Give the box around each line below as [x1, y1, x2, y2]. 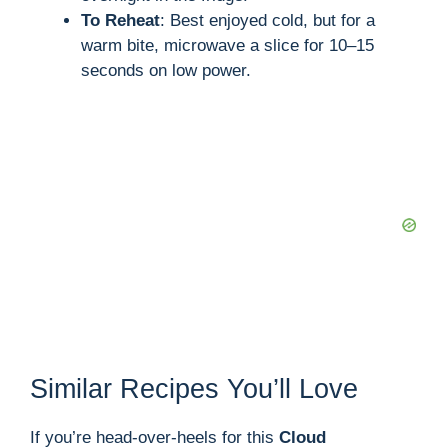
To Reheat [81, 10, 160, 30]
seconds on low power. [81, 60, 251, 80]
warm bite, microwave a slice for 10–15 [81, 35, 374, 55]
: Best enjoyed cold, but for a [160, 10, 375, 30]
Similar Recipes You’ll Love [30, 374, 358, 405]
